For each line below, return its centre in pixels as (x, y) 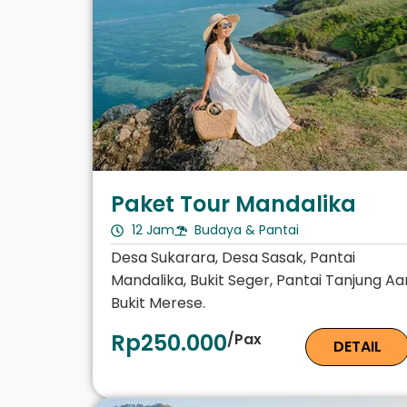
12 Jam (153, 230)
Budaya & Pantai (247, 230)
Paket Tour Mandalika (233, 204)
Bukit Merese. (158, 303)
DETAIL (358, 347)
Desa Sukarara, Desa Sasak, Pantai (233, 258)
